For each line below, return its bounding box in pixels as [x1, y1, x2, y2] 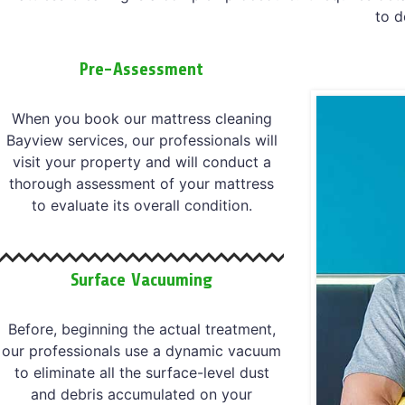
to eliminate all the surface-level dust [14, 363, 269, 381]
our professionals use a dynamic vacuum [2, 341, 282, 360]
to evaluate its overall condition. [31, 195, 252, 214]
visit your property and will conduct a [12, 152, 271, 171]
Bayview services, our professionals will [5, 130, 278, 149]
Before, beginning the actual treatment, [7, 319, 276, 338]
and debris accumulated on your [31, 384, 253, 403]
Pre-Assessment [80, 58, 204, 80]
